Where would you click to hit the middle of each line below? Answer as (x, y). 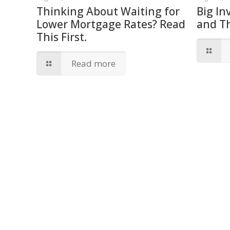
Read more (94, 63)
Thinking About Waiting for (108, 11)
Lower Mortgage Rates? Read (111, 24)
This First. (62, 37)
